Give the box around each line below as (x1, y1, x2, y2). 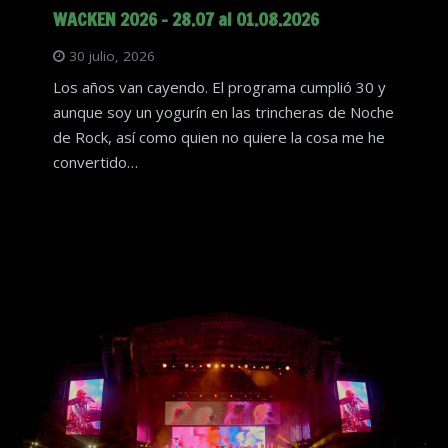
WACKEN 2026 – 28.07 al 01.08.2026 (52, 5, 319, 32)
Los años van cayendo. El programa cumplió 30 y (52, 77, 386, 98)
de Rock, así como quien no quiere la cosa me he (52, 127, 385, 148)
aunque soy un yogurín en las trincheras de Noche (52, 102, 394, 123)
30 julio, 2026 (69, 46, 155, 65)
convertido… (52, 152, 138, 173)
